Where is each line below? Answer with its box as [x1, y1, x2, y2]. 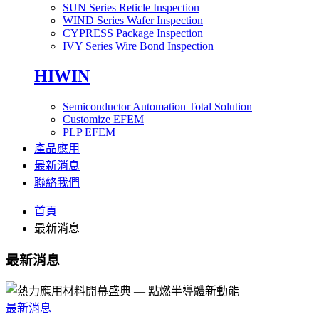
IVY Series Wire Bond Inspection [63, 40, 214, 53]
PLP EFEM [63, 125, 115, 138]
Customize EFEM [63, 113, 144, 125]
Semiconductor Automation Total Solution [63, 100, 252, 113]
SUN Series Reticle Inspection [63, 1, 199, 14]
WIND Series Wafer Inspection [63, 14, 203, 27]
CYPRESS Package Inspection [63, 27, 203, 40]
